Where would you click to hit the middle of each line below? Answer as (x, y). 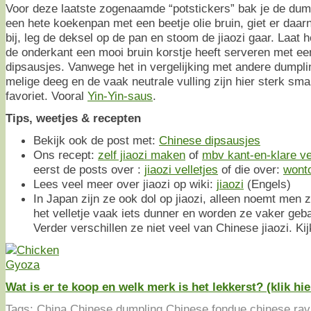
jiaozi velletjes (181, 169)
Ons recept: (66, 154)
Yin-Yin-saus (120, 95)
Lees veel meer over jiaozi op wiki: (125, 184)
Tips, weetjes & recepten (73, 118)
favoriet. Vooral (47, 95)
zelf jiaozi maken (142, 154)
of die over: (251, 169)
